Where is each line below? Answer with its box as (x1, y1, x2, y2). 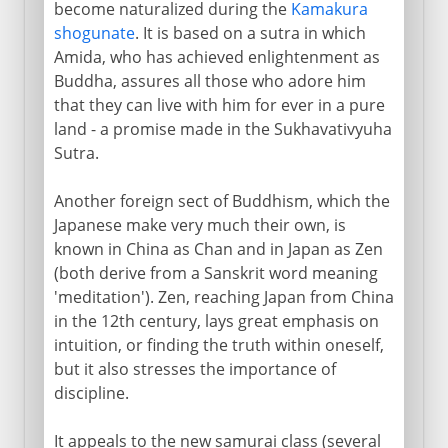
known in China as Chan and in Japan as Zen (53, 237, 383, 260)
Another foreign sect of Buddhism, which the (53, 189, 390, 212)
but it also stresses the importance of (53, 357, 336, 380)
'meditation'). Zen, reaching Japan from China (53, 285, 394, 308)
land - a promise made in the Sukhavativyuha (53, 117, 392, 140)
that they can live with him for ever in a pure (53, 93, 385, 116)
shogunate (53, 21, 135, 44)
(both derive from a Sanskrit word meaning (53, 261, 378, 284)
